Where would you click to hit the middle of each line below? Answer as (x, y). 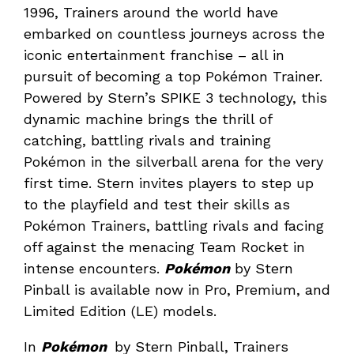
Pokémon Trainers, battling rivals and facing (174, 226)
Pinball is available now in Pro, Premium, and (177, 290)
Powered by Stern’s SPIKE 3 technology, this (175, 98)
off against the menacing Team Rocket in (164, 247)
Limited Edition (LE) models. (120, 311)
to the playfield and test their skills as (157, 205)
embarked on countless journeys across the (174, 34)
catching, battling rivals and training (147, 141)
